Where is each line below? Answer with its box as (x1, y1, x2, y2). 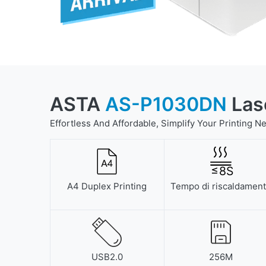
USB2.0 (91, 251, 123, 263)
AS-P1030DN (105, 93, 227, 116)
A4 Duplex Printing (67, 180, 147, 192)
